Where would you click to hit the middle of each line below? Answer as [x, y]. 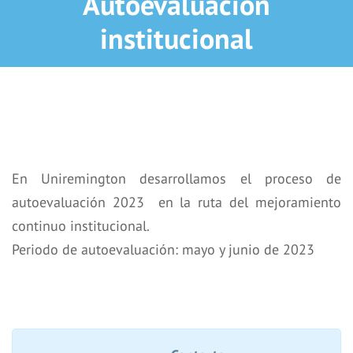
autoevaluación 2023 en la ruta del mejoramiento [176, 202]
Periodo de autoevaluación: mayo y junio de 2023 [163, 249]
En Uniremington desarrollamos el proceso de [176, 178]
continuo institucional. [81, 226]
